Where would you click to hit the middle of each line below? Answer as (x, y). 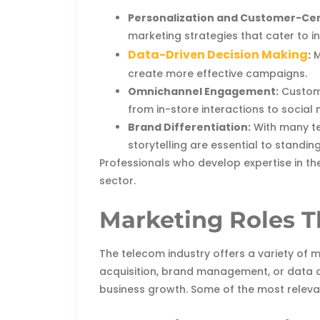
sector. (118, 180)
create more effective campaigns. (218, 73)
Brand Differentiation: (190, 127)
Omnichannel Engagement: (204, 91)
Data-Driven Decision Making (218, 54)
